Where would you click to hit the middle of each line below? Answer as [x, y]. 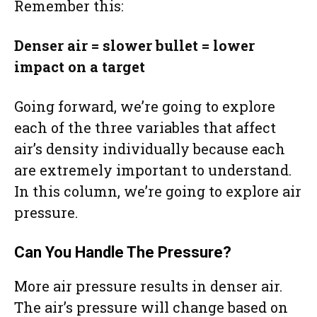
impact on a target [80, 66]
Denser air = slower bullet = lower [134, 45]
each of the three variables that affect [145, 127]
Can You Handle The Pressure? [123, 252]
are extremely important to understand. [153, 169]
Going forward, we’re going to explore [145, 106]
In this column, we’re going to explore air [158, 191]
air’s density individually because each [150, 148]
